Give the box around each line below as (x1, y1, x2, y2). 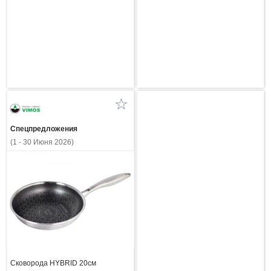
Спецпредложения (10, 124, 77, 133)
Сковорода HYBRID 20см (10, 258, 96, 267)
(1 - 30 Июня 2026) (10, 137, 74, 146)
